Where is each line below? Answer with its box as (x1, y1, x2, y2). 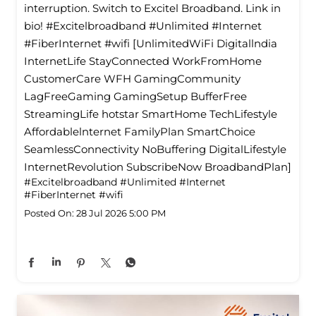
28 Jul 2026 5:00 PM (76, 207, 166, 219)
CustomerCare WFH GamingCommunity (24, 72, 241, 86)
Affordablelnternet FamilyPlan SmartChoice (24, 125, 255, 139)
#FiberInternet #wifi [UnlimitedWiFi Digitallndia (24, 37, 277, 51)
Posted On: (24, 207, 74, 219)
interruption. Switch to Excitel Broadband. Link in (24, 1, 281, 16)
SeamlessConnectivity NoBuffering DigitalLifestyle (24, 142, 286, 157)
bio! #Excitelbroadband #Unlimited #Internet (24, 19, 262, 33)
